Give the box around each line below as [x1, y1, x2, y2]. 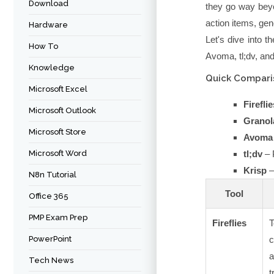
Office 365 [29, 191, 68, 201]
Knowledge [29, 63, 75, 72]
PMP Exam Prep [29, 213, 87, 222]
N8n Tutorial [29, 170, 76, 179]
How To [29, 42, 58, 51]
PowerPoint [29, 234, 72, 243]
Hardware [29, 20, 68, 29]
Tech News [29, 256, 73, 265]
